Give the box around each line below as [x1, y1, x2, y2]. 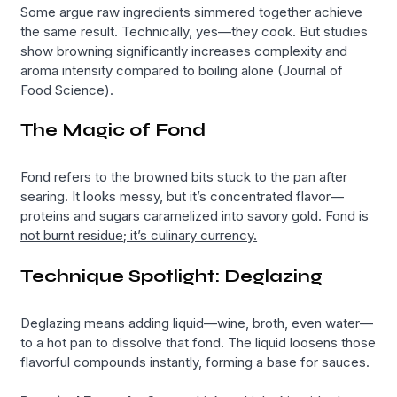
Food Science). [20, 81, 114, 98]
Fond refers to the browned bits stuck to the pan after [20, 168, 348, 186]
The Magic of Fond [20, 119, 206, 142]
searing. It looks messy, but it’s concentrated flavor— [20, 188, 345, 206]
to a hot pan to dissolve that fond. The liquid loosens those [20, 333, 377, 351]
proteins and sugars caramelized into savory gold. [20, 207, 326, 225]
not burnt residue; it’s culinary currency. [20, 227, 258, 245]
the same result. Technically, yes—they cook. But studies [20, 22, 369, 40]
